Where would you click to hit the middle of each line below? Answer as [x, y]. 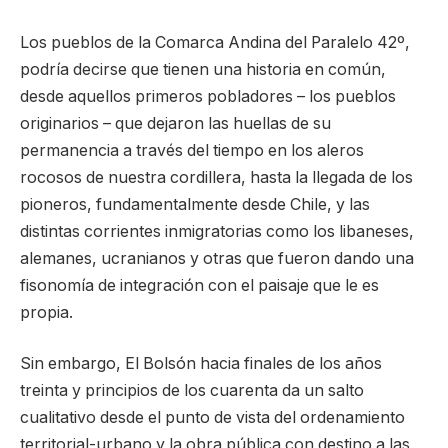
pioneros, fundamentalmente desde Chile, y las [195, 204]
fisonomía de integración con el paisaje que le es [199, 285]
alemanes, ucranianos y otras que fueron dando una [217, 258]
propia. [46, 312]
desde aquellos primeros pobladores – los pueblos [208, 96]
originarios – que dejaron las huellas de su [175, 123]
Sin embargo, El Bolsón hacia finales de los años [201, 364]
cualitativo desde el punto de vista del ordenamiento [212, 418]
